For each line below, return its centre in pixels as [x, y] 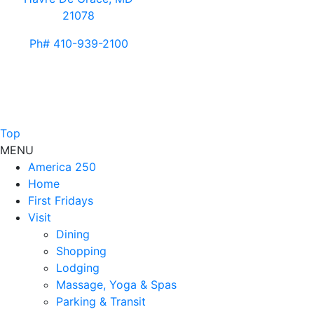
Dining [73, 234]
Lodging [78, 268]
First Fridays [61, 201]
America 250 [62, 167]
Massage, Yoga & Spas [116, 285]
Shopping [81, 251]
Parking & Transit [101, 302]
